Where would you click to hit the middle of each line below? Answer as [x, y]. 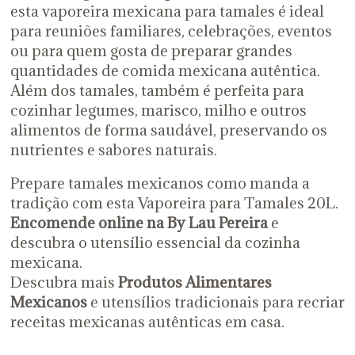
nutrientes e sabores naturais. [113, 149]
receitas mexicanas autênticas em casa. [147, 321]
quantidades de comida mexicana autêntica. [165, 70]
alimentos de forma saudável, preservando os [168, 130]
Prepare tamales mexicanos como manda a [160, 183]
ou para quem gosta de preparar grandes [151, 50]
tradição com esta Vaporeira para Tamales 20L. [174, 202]
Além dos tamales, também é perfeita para [157, 90]
